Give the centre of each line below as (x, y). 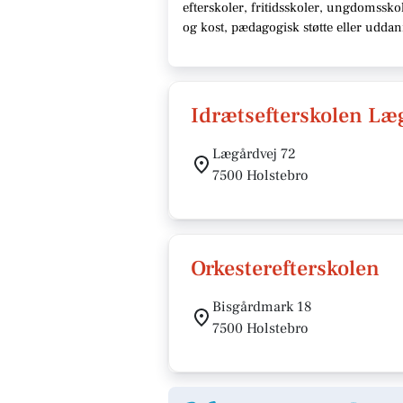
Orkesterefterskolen (285, 269)
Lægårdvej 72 (254, 154)
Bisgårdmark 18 (262, 307)
